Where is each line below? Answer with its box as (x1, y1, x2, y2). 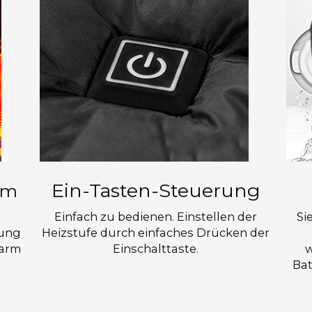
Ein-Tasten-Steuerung (51, 178, 260, 202)
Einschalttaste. (113, 241, 199, 256)
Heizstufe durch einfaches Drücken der (42, 225, 270, 240)
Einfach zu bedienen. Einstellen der (54, 209, 258, 224)
